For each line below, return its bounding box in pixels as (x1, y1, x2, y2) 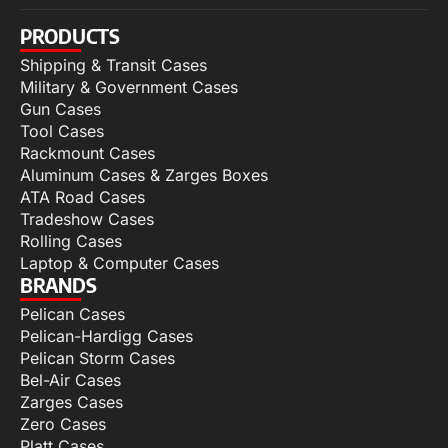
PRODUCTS (20, 23, 120, 49)
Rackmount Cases (20, 143, 155, 164)
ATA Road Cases (20, 187, 145, 208)
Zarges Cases (20, 392, 123, 413)
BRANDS (20, 272, 97, 298)
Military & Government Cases (20, 77, 238, 98)
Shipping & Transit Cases (20, 55, 207, 76)
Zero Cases (20, 414, 106, 435)
